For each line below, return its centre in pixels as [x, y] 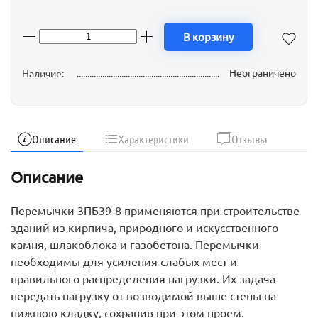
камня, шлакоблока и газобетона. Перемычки [135, 245]
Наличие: [44, 73]
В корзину [208, 37]
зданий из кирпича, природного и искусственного [144, 227]
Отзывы [250, 139]
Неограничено [263, 73]
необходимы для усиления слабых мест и [124, 262]
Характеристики [154, 139]
